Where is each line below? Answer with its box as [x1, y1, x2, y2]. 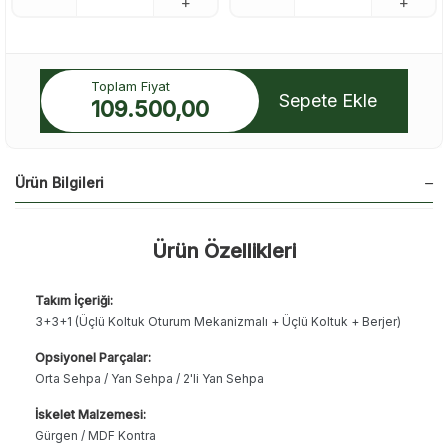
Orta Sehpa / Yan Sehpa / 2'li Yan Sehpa [35, 370, 264, 386]
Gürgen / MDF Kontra [35, 427, 156, 443]
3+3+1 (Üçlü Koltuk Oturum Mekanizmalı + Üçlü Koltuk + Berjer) [35, 313, 401, 329]
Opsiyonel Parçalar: [35, 349, 151, 365]
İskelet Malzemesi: [35, 406, 146, 422]
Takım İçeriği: [35, 292, 113, 308]
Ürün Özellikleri [152, 238, 296, 263]
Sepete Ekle [279, 89, 377, 111]
